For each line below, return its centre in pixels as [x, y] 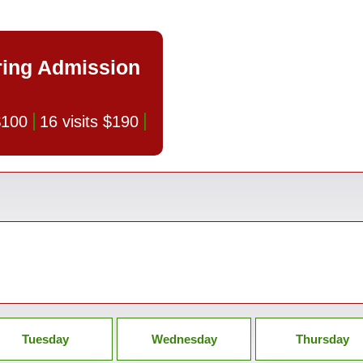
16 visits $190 [90, 122]
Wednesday [184, 339]
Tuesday [45, 339]
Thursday [322, 339]
